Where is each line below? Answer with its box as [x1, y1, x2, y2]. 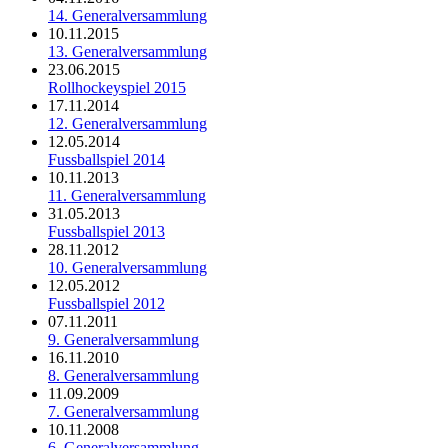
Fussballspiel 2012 [48, 295, 165, 313]
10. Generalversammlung [48, 259, 207, 277]
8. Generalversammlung [48, 367, 199, 385]
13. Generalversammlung [48, 43, 207, 61]
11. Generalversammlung [48, 187, 206, 205]
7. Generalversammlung [48, 403, 199, 421]
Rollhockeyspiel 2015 [48, 79, 186, 97]
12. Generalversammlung [48, 115, 207, 133]
